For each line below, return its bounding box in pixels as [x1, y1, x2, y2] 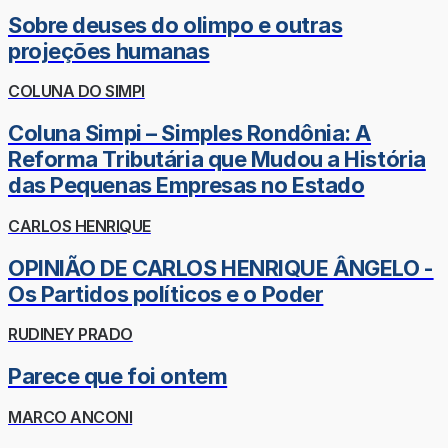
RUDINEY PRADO [8, 324, 133, 344]
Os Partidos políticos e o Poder [8, 280, 324, 307]
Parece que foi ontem [8, 363, 228, 390]
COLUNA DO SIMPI [8, 81, 145, 101]
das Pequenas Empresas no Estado [8, 172, 365, 199]
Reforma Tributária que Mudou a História [8, 146, 426, 173]
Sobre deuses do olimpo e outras [8, 11, 343, 38]
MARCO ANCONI [8, 406, 133, 427]
